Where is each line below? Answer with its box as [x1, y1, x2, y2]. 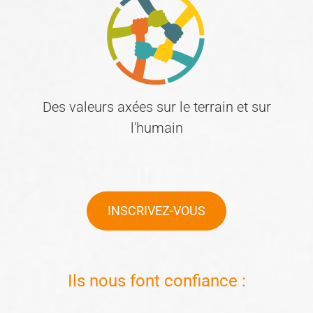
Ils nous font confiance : [67, 271, 246, 291]
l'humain [130, 119, 183, 136]
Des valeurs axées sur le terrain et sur [42, 99, 271, 115]
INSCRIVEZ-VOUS [108, 203, 205, 218]
